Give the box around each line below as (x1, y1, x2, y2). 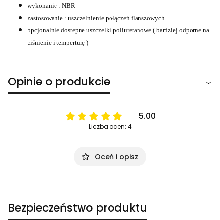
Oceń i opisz (95, 152, 138, 162)
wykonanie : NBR (27, 2, 75, 9)
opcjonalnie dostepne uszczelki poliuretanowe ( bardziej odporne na (27, 27, 209, 34)
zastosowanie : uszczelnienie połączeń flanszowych (27, 14, 165, 22)
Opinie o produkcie (8, 74, 110, 89)
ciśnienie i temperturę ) (27, 39, 88, 46)
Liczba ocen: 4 (88, 122, 132, 131)
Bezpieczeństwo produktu (8, 200, 147, 216)
